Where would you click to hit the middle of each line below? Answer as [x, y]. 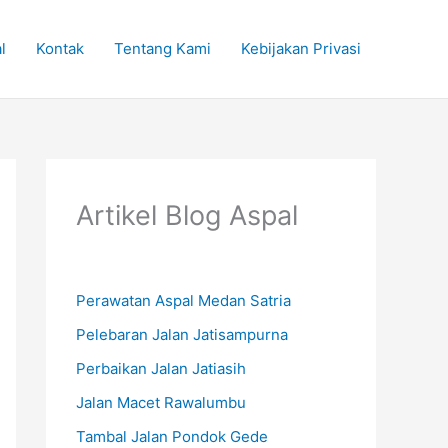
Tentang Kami [162, 48]
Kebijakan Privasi [301, 48]
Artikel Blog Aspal [187, 215]
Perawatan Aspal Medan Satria [183, 301]
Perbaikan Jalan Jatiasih [161, 369]
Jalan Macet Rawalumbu [161, 403]
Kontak [60, 48]
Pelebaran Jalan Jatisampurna [182, 335]
